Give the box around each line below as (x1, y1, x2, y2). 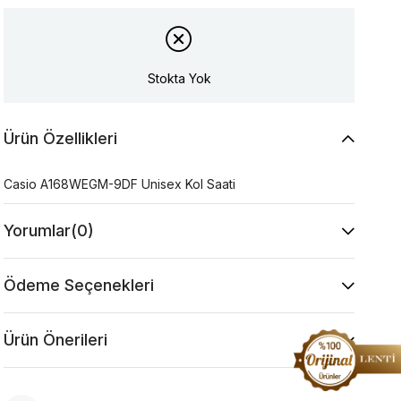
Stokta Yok (147, 70, 211, 86)
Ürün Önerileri (4, 330, 108, 350)
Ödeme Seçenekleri (4, 276, 155, 295)
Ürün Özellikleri (4, 129, 118, 149)
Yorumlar (4, 221, 72, 241)
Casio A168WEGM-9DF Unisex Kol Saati (4, 176, 236, 192)
